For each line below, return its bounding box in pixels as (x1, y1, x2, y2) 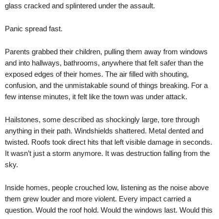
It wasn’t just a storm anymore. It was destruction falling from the (5, 149, 210, 157)
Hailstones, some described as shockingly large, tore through (5, 115, 199, 124)
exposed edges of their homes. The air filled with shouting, (5, 70, 189, 78)
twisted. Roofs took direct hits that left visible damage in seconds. (5, 138, 212, 146)
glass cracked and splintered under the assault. (5, 1, 155, 10)
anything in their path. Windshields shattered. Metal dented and (5, 127, 203, 135)
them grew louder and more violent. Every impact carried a (5, 195, 191, 203)
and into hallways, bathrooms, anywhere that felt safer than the (5, 59, 203, 67)
